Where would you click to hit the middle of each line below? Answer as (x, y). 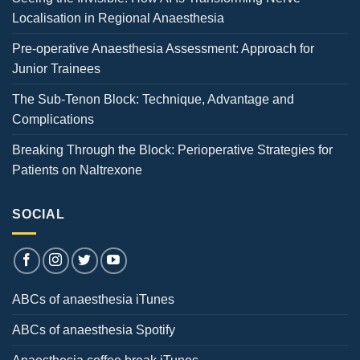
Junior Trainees (56, 68)
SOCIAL (39, 214)
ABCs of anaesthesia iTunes (93, 300)
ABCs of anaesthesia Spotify (94, 330)
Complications (53, 119)
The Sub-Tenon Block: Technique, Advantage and (153, 99)
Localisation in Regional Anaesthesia (118, 18)
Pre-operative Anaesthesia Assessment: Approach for (163, 48)
